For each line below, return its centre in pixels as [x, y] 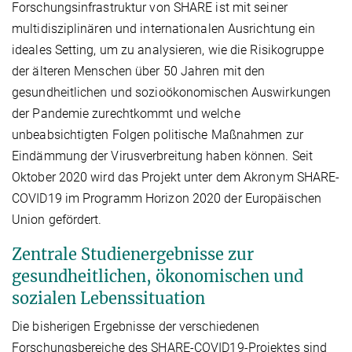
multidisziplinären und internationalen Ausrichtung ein [164, 28]
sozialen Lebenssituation [108, 298]
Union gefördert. [57, 219]
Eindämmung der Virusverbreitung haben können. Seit [163, 156]
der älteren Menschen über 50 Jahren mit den [139, 71]
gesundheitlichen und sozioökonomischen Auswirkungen [172, 92]
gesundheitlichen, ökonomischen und [158, 276]
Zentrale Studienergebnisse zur [133, 254]
